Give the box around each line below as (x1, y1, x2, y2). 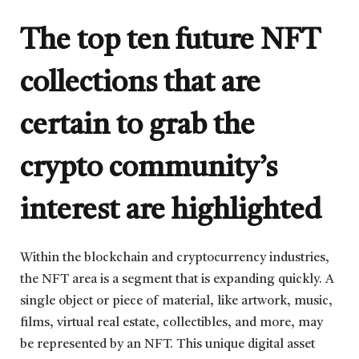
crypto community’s (20, 155, 277, 184)
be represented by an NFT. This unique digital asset (20, 338, 315, 352)
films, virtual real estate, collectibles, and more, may (20, 317, 323, 330)
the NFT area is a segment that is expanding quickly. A (20, 273, 334, 287)
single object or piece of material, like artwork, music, (20, 295, 333, 309)
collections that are (20, 70, 260, 99)
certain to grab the (20, 112, 255, 142)
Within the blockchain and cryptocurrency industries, (20, 252, 329, 265)
